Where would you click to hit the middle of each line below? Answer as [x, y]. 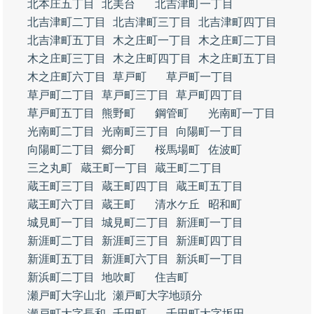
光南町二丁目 [61, 131]
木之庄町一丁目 [152, 40]
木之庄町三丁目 [67, 59]
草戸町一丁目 [200, 77]
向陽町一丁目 [210, 131]
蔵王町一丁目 [114, 168]
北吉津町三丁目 [152, 22]
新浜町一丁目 [210, 259]
